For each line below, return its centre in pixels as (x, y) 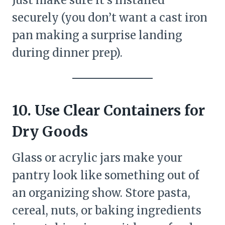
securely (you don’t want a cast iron (110, 17)
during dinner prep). (67, 52)
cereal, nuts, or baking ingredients (107, 210)
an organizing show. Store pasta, (101, 193)
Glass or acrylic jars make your (97, 157)
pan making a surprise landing (97, 35)
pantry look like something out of (105, 175)
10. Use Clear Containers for (108, 110)
